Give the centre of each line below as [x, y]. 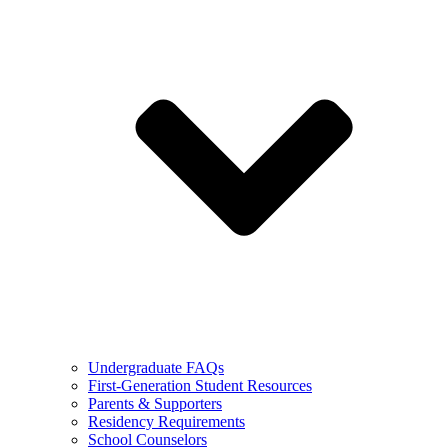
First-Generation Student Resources [200, 385]
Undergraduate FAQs [156, 367]
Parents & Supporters [155, 403]
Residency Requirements [166, 421]
